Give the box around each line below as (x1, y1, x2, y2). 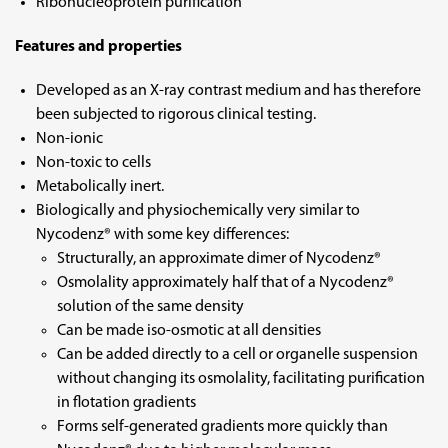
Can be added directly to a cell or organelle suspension (57, 347, 419, 363)
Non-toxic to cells (35, 155, 151, 171)
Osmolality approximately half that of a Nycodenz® (57, 275, 395, 291)
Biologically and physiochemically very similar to (35, 203, 360, 219)
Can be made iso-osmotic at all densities (57, 323, 322, 339)
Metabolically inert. (35, 179, 164, 195)
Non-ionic (35, 131, 103, 147)
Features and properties (15, 39, 182, 55)
